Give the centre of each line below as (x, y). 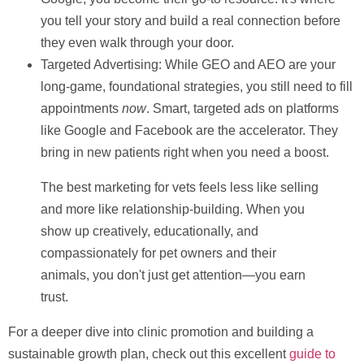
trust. (54, 297)
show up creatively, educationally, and (149, 232)
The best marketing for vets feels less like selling (180, 188)
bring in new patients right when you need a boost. (185, 153)
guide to (312, 354)
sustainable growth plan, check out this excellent (149, 354)
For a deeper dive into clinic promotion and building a (161, 332)
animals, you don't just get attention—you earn (173, 275)
